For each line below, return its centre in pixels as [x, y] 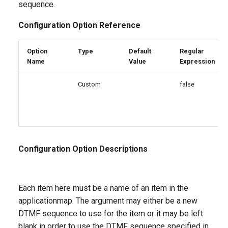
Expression [197, 61]
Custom [89, 84]
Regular [192, 51]
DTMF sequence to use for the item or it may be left [111, 213]
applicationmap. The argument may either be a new [108, 201]
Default [140, 51]
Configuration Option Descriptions [83, 149]
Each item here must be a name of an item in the [103, 188]
